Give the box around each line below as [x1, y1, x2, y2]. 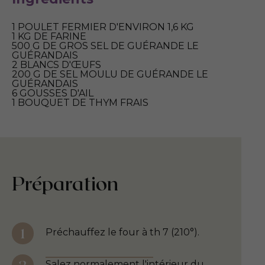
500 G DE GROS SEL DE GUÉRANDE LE [12, 40, 199, 51]
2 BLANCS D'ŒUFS [12, 59, 101, 70]
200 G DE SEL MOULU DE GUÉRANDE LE [12, 68, 208, 80]
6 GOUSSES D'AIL [12, 87, 93, 99]
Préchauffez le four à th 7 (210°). [46, 226, 199, 238]
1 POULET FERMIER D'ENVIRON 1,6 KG [12, 21, 194, 33]
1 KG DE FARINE [12, 30, 86, 42]
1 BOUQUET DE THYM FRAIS [12, 96, 148, 108]
